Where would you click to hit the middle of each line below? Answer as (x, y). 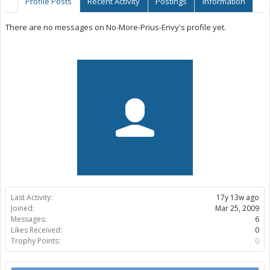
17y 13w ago (238, 197)
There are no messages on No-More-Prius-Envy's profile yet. (116, 27)
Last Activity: (32, 197)
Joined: (23, 208)
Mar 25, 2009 (237, 208)
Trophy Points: (36, 241)
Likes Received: (36, 230)
